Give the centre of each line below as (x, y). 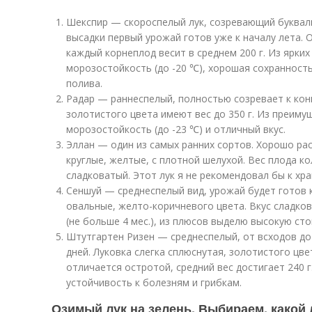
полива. (84, 83)
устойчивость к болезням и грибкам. (154, 282)
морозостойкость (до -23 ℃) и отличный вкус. (176, 129)
